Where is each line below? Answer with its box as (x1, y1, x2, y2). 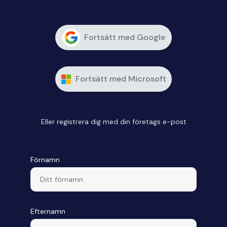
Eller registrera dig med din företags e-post (41, 117, 186, 126)
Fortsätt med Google (84, 32, 165, 43)
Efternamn (30, 207, 65, 216)
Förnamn (30, 155, 60, 164)
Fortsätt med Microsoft (75, 73, 166, 84)
